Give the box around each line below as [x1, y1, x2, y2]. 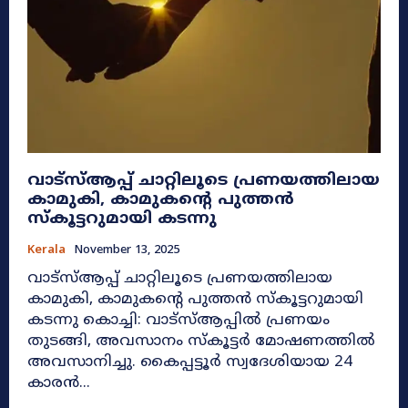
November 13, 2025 [74, 243, 179, 259]
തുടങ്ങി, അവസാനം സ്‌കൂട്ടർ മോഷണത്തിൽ [27, 331, 375, 352]
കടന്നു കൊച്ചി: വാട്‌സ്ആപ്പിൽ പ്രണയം [27, 311, 83, 331]
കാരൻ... [27, 373, 90, 394]
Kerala [27, 243, 66, 259]
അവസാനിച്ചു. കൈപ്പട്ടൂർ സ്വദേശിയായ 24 [27, 352, 140, 373]
